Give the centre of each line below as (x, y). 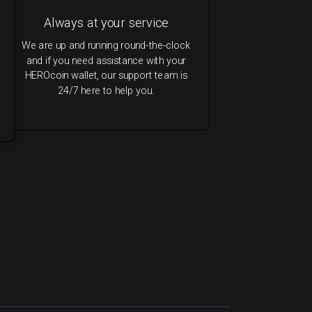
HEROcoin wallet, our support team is (106, 75)
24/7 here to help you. (106, 91)
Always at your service (106, 23)
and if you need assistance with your (106, 61)
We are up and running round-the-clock (106, 45)
